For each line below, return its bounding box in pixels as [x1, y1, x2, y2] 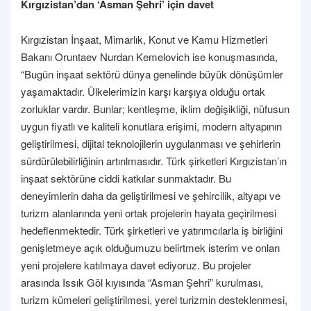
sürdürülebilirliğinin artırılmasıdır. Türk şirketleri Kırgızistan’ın [21, 153, 287, 168]
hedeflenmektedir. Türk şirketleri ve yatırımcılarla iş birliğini [21, 222, 283, 237]
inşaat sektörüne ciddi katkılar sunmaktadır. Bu [21, 170, 231, 185]
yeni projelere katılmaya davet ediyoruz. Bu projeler [21, 257, 251, 272]
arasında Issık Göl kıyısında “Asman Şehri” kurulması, [21, 274, 263, 289]
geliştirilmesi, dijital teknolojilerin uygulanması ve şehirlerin [21, 135, 280, 151]
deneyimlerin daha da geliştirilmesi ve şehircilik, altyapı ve [21, 187, 280, 203]
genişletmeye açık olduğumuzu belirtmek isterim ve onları [21, 239, 280, 255]
